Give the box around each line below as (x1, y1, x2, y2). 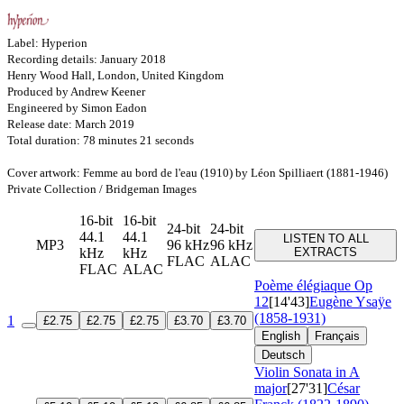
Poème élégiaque (254, 278, 354, 294)
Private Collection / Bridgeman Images (7, 182, 197, 197)
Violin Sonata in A (254, 364, 360, 381)
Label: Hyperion (7, 36, 87, 50)
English (262, 329, 300, 344)
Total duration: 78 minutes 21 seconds (7, 133, 194, 148)
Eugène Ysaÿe (309, 294, 391, 310)
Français (315, 329, 360, 344)
